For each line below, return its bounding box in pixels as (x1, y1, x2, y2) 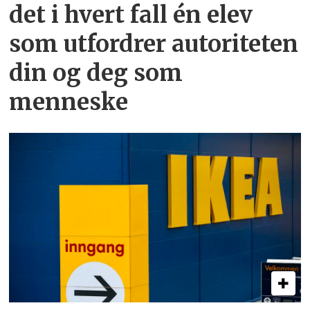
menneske (9, 87, 129, 116)
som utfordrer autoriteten (9, 29, 299, 58)
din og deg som (9, 58, 183, 87)
